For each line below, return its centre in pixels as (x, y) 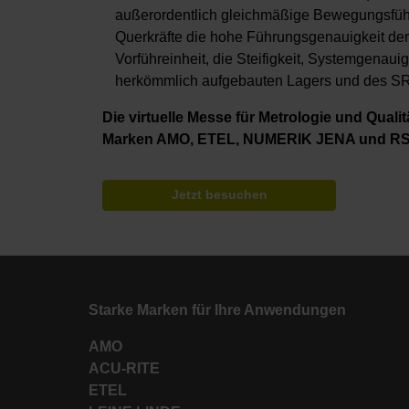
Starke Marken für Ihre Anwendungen (217, 310)
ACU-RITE (124, 369)
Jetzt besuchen (219, 195)
